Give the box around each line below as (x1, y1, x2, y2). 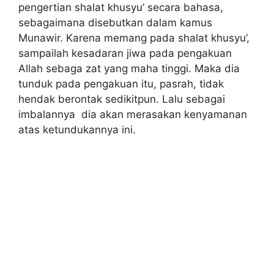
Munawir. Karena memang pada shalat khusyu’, (18, 31, 250, 44)
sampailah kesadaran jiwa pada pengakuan (18, 46, 232, 59)
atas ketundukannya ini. (18, 123, 136, 136)
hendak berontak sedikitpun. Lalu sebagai (18, 92, 225, 105)
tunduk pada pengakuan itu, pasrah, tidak (18, 77, 224, 90)
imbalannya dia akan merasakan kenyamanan (18, 108, 247, 120)
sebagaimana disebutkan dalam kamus (18, 16, 212, 29)
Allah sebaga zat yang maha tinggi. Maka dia (18, 62, 240, 75)
